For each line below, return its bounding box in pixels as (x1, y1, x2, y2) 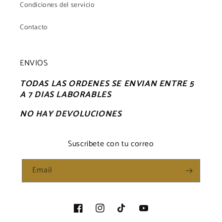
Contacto (20, 22, 48, 33)
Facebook (73, 208, 104, 220)
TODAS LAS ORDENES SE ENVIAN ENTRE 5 (20, 77, 195, 91)
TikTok (117, 208, 139, 220)
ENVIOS (20, 56, 48, 70)
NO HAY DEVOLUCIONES (20, 107, 122, 121)
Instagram (95, 208, 127, 220)
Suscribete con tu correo (68, 137, 154, 151)
